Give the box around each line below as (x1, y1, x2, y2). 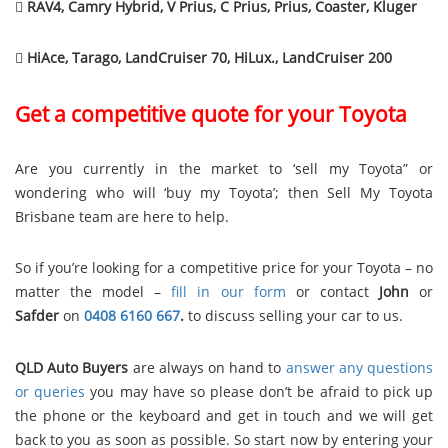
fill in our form (171, 282, 286, 302)
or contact (285, 282, 379, 302)
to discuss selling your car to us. (184, 306, 403, 326)
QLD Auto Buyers (15, 357, 133, 377)
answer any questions (285, 357, 434, 377)
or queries (15, 381, 86, 401)
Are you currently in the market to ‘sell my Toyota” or (15, 158, 433, 178)
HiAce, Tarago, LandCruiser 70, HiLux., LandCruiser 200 (27, 48, 392, 68)
